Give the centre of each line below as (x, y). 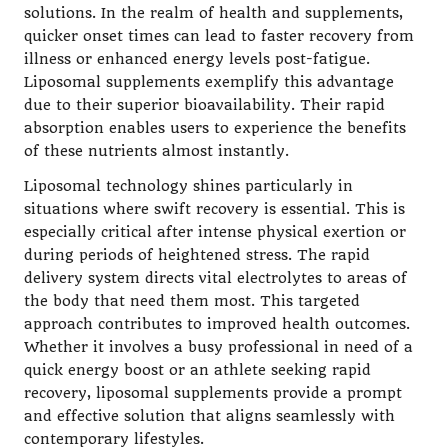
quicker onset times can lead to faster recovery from (219, 36)
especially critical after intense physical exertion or (215, 232)
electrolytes (279, 278)
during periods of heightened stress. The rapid (197, 255)
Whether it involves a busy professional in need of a (218, 347)
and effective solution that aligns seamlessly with (209, 416)
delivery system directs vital (130, 278)
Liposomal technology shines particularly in (188, 186)
